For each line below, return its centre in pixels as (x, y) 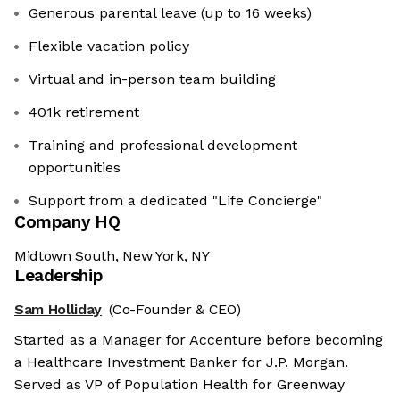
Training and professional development (163, 146)
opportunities (75, 168)
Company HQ (67, 222)
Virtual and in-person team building (152, 79)
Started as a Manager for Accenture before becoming (199, 340)
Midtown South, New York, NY (112, 256)
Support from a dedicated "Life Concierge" (175, 201)
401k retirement (84, 112)
